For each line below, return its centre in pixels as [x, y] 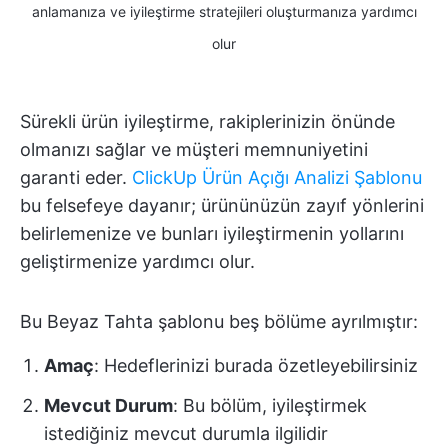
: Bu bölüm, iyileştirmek [270, 405]
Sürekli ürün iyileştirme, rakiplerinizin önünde [207, 121]
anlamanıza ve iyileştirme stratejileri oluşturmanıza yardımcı [224, 11]
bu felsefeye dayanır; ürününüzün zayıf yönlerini [222, 205]
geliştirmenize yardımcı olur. [137, 261]
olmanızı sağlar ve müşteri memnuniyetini [194, 149]
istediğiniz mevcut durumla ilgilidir [186, 433]
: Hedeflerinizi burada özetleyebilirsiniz [256, 365]
